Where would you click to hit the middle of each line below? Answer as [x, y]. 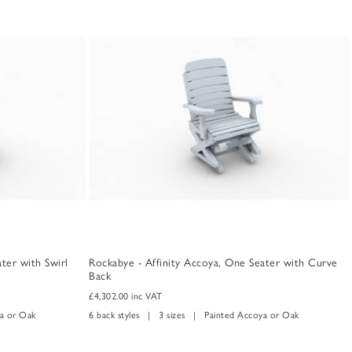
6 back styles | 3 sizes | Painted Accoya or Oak [194, 315]
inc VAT [147, 296]
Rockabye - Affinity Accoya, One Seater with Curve [213, 262]
